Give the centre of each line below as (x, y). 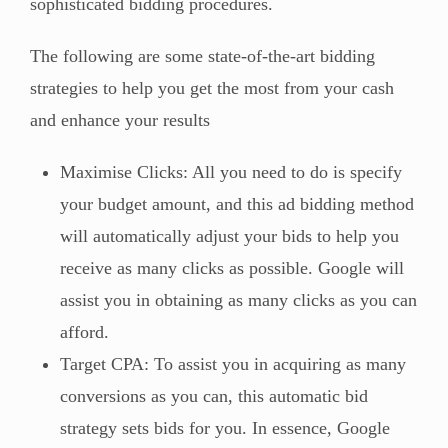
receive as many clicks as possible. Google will (232, 268)
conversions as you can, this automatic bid (214, 396)
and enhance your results (120, 120)
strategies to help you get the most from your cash (212, 88)
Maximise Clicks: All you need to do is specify (231, 172)
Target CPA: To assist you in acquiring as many (233, 364)
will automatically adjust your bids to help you (229, 236)
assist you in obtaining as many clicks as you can (238, 300)
